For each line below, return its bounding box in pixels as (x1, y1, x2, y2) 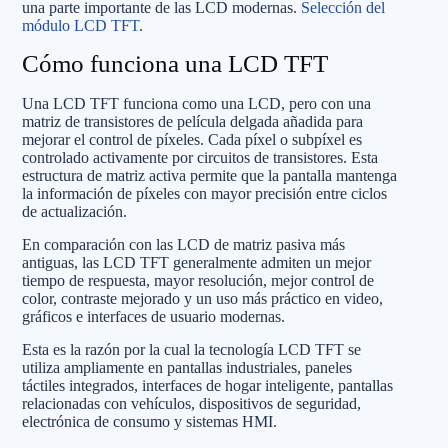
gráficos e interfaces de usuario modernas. (22, 308, 285, 325)
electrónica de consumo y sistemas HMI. (22, 413, 277, 430)
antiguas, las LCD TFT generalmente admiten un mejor (22, 254, 371, 271)
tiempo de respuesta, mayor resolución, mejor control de (22, 272, 374, 289)
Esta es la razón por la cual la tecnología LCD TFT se (22, 341, 361, 358)
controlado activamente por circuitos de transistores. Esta (22, 149, 378, 166)
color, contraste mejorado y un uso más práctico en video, (22, 290, 383, 307)
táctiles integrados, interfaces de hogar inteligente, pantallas (22, 377, 393, 394)
